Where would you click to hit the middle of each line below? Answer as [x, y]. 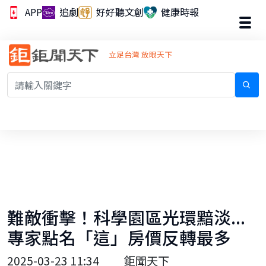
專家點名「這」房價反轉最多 [119, 237]
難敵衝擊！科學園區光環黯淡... [126, 217]
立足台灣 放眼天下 [140, 54]
